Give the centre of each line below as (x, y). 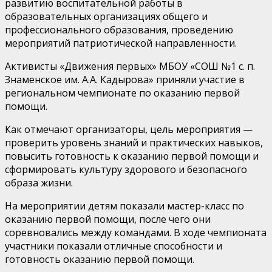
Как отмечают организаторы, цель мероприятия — (129, 129)
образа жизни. (39, 182)
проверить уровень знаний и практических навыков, (134, 142)
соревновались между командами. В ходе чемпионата (136, 232)
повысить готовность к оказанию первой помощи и (132, 156)
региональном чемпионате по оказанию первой (122, 93)
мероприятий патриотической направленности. (121, 43)
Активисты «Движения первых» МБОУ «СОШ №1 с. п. (130, 66)
